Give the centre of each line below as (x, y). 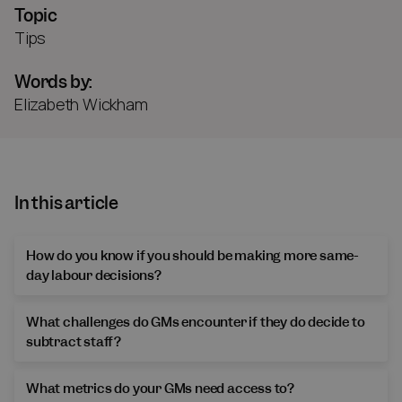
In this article (66, 204)
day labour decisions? (94, 276)
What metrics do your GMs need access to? (160, 389)
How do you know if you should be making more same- (192, 256)
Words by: (54, 83)
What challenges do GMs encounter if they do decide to (196, 323)
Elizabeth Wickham (81, 105)
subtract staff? (74, 342)
